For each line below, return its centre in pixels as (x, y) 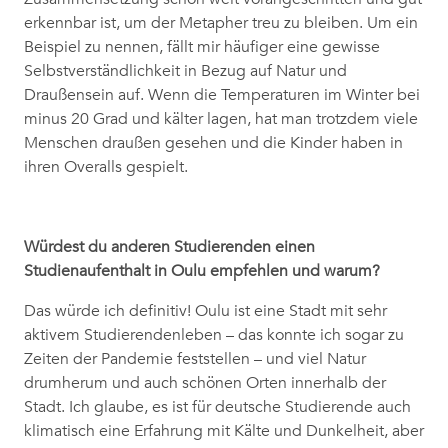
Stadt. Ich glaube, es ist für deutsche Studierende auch (217, 407)
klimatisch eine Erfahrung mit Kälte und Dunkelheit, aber (224, 431)
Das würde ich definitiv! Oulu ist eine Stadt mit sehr (205, 311)
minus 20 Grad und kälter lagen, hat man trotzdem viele (221, 119)
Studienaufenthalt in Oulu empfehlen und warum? (202, 271)
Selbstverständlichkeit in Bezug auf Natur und (185, 71)
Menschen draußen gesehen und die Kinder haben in (213, 143)
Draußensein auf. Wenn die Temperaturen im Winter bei (222, 95)
